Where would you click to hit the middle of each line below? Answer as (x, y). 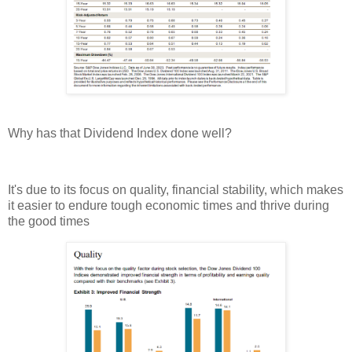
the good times (49, 221)
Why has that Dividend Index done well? (120, 134)
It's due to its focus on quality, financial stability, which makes (176, 190)
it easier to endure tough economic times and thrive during (169, 205)
